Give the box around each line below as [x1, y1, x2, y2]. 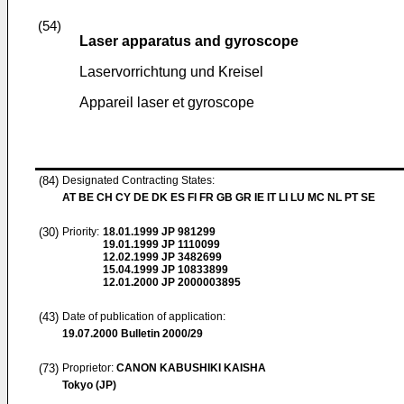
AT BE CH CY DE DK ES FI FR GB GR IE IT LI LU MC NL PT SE [62, 191, 375, 204]
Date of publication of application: [62, 310, 225, 323]
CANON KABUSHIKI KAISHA [116, 362, 266, 374]
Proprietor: [62, 362, 116, 374]
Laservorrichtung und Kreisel [79, 64, 263, 79]
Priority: [62, 225, 99, 238]
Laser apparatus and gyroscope [79, 33, 298, 49]
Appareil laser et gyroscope [79, 95, 254, 110]
